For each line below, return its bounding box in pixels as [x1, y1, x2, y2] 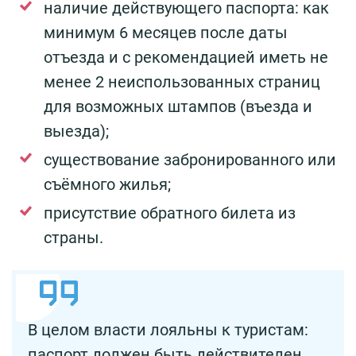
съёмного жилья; [44, 174, 171, 194]
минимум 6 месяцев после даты [44, 22, 288, 42]
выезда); [44, 121, 109, 141]
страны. [44, 227, 103, 247]
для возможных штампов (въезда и [44, 96, 312, 116]
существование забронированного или [44, 149, 336, 169]
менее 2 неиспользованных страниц [44, 72, 320, 91]
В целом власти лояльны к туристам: [28, 319, 308, 339]
